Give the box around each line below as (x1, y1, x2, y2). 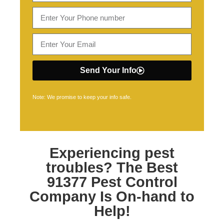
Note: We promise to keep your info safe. (32, 94, 131, 100)
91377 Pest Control (46, 174, 177, 190)
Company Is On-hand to (29, 188, 194, 204)
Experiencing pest (49, 145, 174, 161)
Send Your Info (79, 66, 136, 74)
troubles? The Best (46, 159, 178, 175)
